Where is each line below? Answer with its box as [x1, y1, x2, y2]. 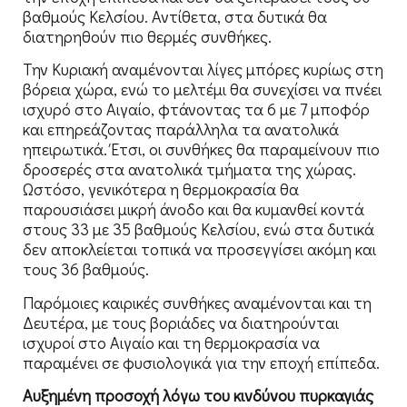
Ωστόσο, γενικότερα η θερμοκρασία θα [23, 178, 299, 201]
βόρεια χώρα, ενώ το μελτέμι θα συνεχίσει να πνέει [23, 78, 382, 101]
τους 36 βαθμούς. [23, 258, 149, 281]
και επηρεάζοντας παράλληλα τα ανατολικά [23, 118, 339, 141]
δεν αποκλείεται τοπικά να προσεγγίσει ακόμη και [23, 238, 376, 261]
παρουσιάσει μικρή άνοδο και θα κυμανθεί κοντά [23, 198, 364, 221]
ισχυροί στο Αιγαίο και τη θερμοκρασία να [23, 331, 320, 353]
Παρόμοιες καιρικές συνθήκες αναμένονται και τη [23, 291, 372, 313]
